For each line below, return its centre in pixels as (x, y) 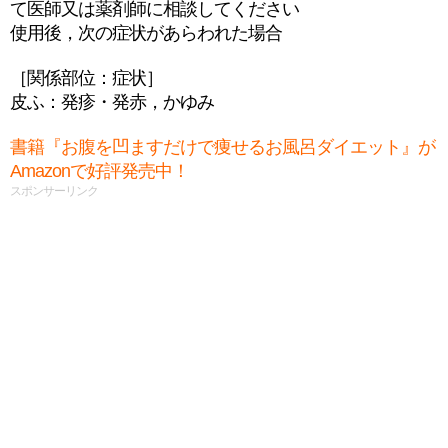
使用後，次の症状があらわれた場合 (146, 33)
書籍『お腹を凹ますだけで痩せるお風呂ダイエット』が (222, 147)
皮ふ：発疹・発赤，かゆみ (112, 102)
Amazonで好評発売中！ (99, 171)
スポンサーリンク (54, 191)
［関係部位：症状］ (86, 78)
